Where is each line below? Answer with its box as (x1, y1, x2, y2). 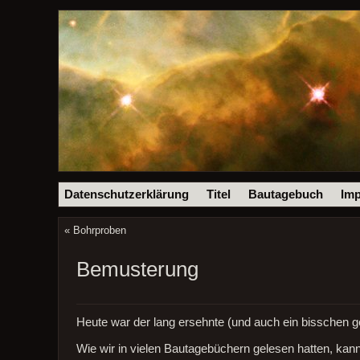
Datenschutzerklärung (64, 187, 190, 201)
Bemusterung (76, 256, 198, 281)
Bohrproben (72, 223, 126, 236)
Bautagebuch (248, 187, 323, 201)
